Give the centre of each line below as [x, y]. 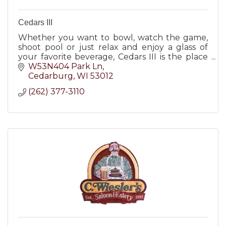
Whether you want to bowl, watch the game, [113, 37]
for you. [34, 66]
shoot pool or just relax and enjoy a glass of [113, 47]
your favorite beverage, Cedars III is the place [113, 56]
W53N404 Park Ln [65, 67]
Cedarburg [51, 76]
